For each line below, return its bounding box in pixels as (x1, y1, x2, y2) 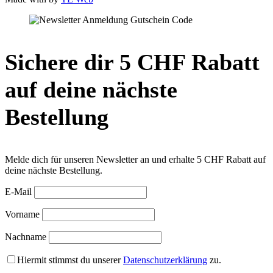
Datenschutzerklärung (123, 255, 207, 266)
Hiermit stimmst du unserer (17, 255, 123, 266)
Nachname (5, 232, 46, 243)
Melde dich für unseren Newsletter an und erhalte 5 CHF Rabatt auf (5, 154, 266, 165)
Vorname (5, 209, 40, 220)
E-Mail (5, 186, 32, 197)
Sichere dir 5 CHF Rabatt (5, 49, 260, 76)
